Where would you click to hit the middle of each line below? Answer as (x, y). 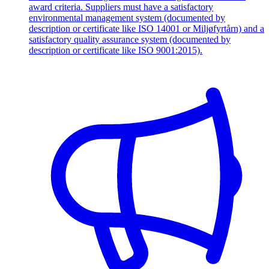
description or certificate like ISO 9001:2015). (116, 50)
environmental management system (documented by (127, 17)
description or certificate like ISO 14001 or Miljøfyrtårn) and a (147, 28)
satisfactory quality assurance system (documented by (130, 39)
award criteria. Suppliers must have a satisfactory (121, 7)
